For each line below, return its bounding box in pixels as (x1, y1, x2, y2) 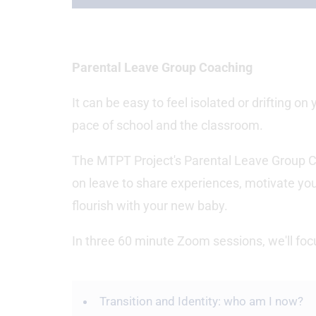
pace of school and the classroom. (72, 118, 263, 133)
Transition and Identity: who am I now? (99, 294, 303, 308)
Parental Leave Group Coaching (72, 60, 253, 75)
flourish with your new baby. (72, 198, 228, 213)
